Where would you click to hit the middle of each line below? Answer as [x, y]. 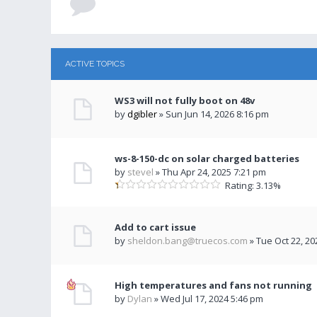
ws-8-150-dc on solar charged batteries [207, 158]
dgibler [142, 114]
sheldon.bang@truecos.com [188, 241]
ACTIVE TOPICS [95, 64]
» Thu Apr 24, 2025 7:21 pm [210, 172]
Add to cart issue [155, 227]
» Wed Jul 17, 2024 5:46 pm [208, 299]
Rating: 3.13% [251, 185]
